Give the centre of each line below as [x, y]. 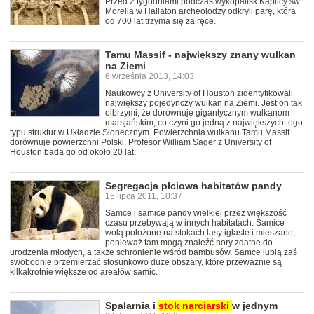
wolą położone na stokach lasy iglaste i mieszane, [200, 233]
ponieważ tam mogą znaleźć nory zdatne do [189, 243]
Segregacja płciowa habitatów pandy [193, 186]
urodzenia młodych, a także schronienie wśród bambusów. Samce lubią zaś [153, 253]
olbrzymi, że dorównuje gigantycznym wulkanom [197, 113]
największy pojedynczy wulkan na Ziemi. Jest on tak [204, 103]
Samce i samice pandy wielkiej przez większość [196, 213]
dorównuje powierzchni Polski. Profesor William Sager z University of [141, 143]
